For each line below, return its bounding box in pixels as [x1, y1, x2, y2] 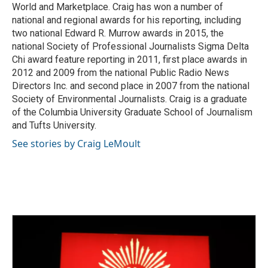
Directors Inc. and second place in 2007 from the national [12, 80, 249, 92]
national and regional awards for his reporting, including [12, 14, 241, 26]
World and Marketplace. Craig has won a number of [12, 1, 223, 13]
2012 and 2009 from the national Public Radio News [12, 67, 229, 78]
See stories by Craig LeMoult [12, 137, 141, 150]
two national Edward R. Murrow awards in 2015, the [12, 28, 224, 39]
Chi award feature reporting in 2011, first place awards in [12, 54, 247, 65]
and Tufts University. [12, 120, 96, 131]
